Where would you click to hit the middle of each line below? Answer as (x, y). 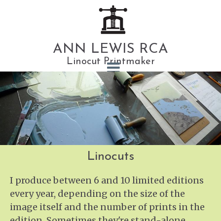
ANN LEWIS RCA (110, 49)
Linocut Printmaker (110, 61)
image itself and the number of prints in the (107, 207)
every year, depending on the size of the (97, 194)
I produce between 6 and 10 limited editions (107, 181)
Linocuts (110, 157)
